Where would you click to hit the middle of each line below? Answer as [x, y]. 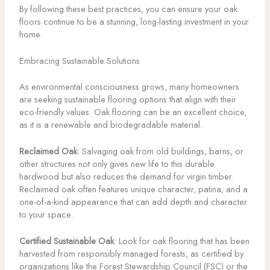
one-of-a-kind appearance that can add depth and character [133, 202]
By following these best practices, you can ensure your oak [128, 8]
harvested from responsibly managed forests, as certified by [131, 254]
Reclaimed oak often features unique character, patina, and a [133, 189]
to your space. [46, 215]
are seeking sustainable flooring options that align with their [127, 99]
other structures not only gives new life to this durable [117, 164]
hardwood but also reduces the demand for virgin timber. [126, 177]
